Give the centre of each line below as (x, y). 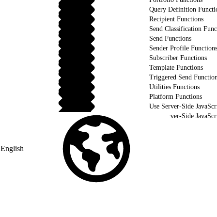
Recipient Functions (176, 19)
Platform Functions (176, 96)
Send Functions (170, 38)
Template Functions (176, 67)
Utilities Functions (174, 87)
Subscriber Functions (178, 58)
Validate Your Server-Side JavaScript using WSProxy (77, 125)
